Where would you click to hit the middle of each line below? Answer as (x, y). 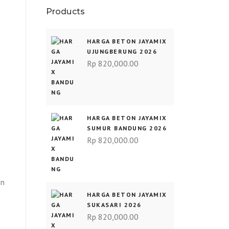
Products (65, 12)
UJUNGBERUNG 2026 (122, 51)
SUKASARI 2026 (114, 205)
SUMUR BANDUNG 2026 (127, 128)
